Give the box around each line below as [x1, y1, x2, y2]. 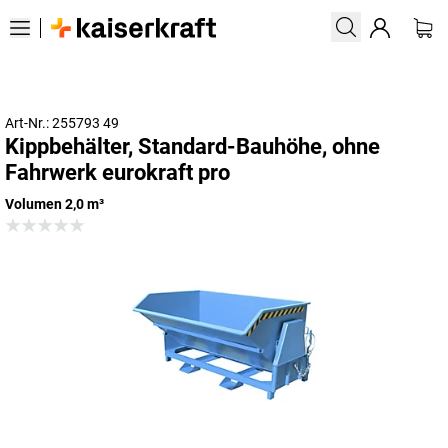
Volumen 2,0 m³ [5, 196, 104, 212]
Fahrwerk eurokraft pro [5, 160, 230, 185]
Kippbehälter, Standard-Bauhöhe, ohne [5, 134, 380, 159]
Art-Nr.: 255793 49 [5, 115, 119, 131]
